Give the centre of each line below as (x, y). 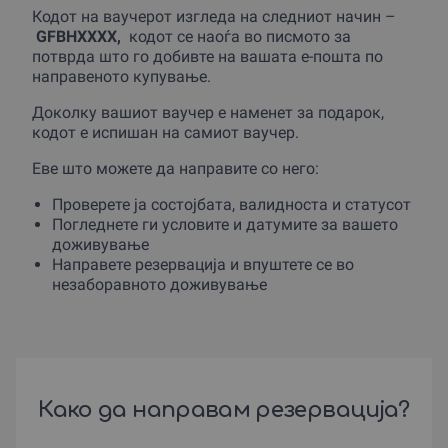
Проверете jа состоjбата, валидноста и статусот (231, 204)
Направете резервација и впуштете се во (203, 264)
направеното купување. (121, 76)
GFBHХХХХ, (80, 36)
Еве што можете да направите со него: (175, 168)
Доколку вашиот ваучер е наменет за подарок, (208, 112)
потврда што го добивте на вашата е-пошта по (207, 56)
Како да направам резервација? (224, 410)
